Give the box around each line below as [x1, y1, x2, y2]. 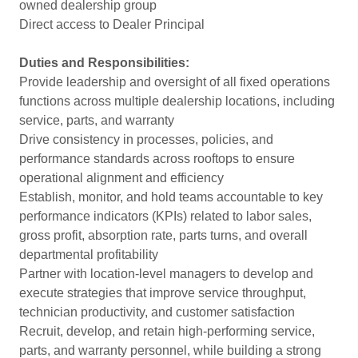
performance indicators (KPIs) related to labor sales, [19, 209, 312, 223]
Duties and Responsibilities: [19, 56, 189, 70]
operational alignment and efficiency [19, 171, 224, 185]
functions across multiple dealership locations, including [19, 94, 335, 108]
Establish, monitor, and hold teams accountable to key [19, 190, 323, 204]
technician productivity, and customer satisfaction [19, 305, 295, 319]
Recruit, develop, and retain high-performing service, [19, 324, 315, 338]
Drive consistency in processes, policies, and [19, 133, 273, 146]
